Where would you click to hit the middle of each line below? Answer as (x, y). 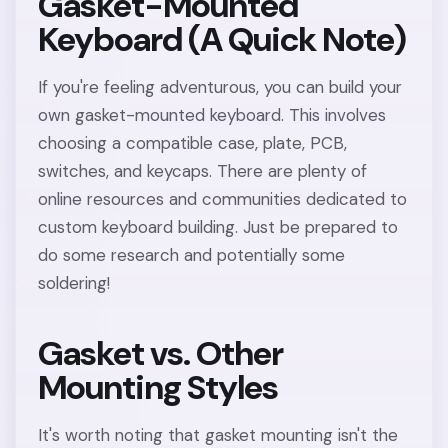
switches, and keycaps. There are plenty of (203, 170)
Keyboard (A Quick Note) (222, 39)
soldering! (74, 282)
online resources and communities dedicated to (223, 198)
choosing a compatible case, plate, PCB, (193, 142)
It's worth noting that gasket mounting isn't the (218, 434)
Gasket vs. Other (161, 353)
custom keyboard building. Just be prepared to (218, 226)
